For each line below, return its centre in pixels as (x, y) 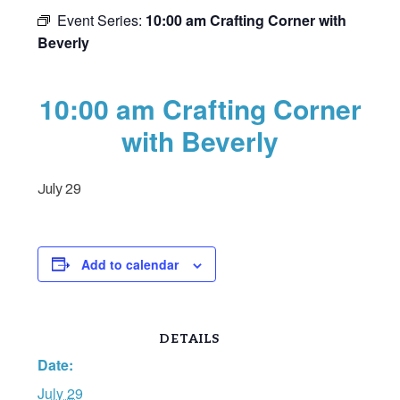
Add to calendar (130, 264)
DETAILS (189, 338)
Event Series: (102, 20)
